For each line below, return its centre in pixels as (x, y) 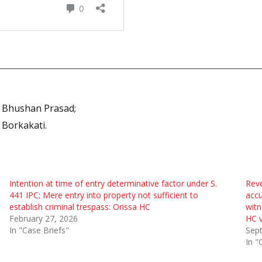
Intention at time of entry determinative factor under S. (113, 183)
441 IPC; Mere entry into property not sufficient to (104, 195)
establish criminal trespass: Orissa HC (80, 207)
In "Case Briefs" (39, 230)
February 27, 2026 (43, 218)
